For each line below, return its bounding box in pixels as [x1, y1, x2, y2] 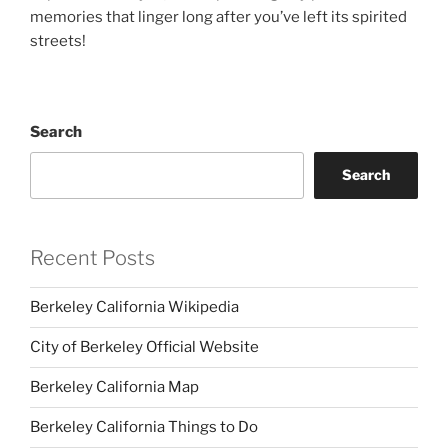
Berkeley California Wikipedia [30, 298, 239, 317]
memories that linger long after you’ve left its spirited [30, 7, 407, 26]
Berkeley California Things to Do [30, 418, 258, 437]
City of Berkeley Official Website [30, 338, 259, 357]
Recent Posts [30, 245, 155, 270]
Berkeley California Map [30, 378, 199, 397]
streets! [30, 31, 86, 50]
